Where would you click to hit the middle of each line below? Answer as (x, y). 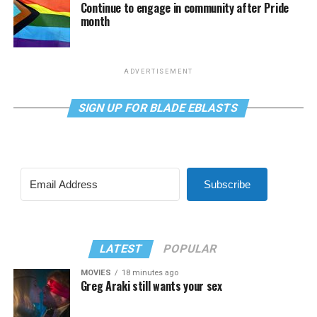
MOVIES (96, 272)
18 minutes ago (150, 272)
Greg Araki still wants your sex (151, 286)
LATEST (122, 248)
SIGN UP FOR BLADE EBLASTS (159, 108)
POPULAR (191, 248)
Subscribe (227, 184)
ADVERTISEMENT (158, 71)
